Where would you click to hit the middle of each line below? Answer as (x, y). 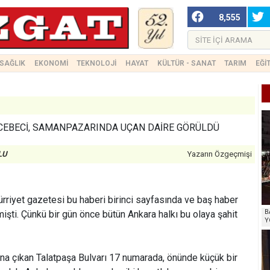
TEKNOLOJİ (97, 63)
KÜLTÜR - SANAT (186, 63)
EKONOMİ (51, 63)
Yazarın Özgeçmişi (220, 154)
